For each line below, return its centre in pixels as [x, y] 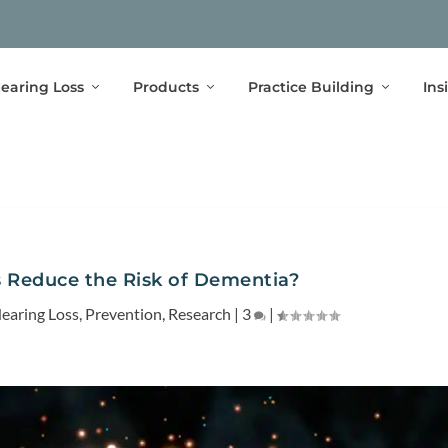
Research [199, 313]
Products [165, 86]
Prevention [123, 313]
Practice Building [310, 86]
